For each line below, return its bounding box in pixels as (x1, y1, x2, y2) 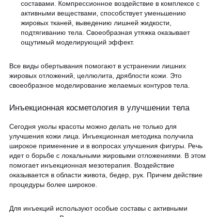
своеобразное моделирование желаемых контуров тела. (9, 81, 190, 89)
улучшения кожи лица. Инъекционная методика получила (9, 132, 194, 140)
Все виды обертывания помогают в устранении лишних (9, 62, 186, 70)
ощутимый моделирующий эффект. (21, 38, 134, 46)
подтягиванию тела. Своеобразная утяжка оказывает (21, 28, 190, 36)
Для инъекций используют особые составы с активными (9, 204, 188, 213)
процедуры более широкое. (9, 181, 98, 189)
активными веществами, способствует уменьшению (21, 9, 186, 17)
